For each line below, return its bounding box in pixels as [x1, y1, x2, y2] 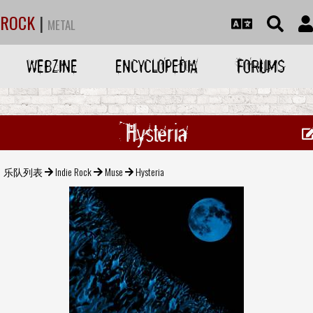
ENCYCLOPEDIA [115, 54, 198, 78]
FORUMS [236, 54, 285, 78]
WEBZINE [27, 54, 78, 78]
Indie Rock [55, 163, 92, 179]
